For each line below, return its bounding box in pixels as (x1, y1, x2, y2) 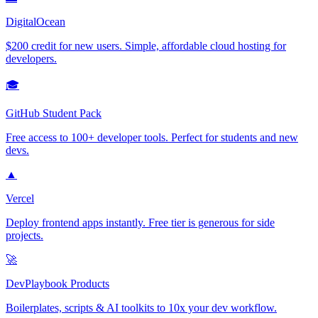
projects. (6, 229, 43, 242)
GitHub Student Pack (6, 107, 102, 120)
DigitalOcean (6, 16, 65, 28)
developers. (6, 53, 57, 65)
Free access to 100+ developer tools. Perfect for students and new (6, 131, 298, 144)
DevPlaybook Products (6, 278, 109, 290)
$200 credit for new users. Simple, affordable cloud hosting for (6, 40, 286, 53)
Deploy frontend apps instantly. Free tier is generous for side (6, 216, 275, 229)
